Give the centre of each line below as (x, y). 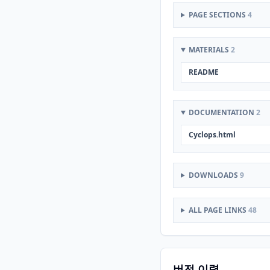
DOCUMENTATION (222, 112)
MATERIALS (209, 50)
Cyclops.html (212, 135)
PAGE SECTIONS (218, 15)
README (204, 72)
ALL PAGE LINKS (218, 210)
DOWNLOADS (214, 175)
